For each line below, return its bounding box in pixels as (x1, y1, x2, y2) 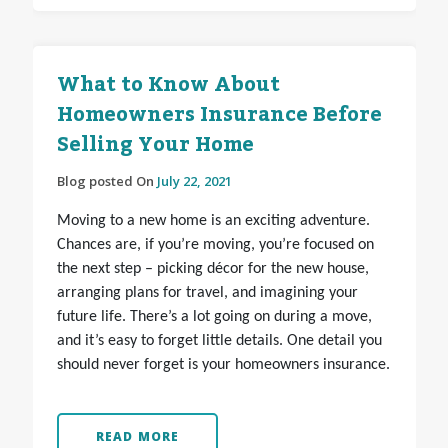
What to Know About (56, 65, 280, 106)
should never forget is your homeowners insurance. (56, 357, 390, 374)
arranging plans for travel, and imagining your (56, 285, 358, 302)
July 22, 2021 (156, 172, 232, 191)
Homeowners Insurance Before (56, 95, 382, 136)
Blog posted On (56, 172, 157, 191)
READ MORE (95, 428, 180, 446)
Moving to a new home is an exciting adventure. (56, 213, 370, 230)
